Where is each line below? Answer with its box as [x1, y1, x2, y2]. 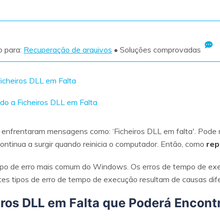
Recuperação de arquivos [24, 45, 112, 55]
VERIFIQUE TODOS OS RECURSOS [118, 35, 168, 44]
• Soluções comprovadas [112, 45, 201, 55]
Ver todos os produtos [76, 8, 150, 17]
